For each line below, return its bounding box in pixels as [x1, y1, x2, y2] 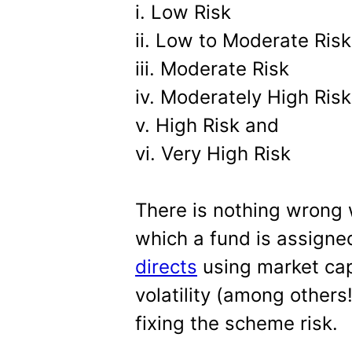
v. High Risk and [135, 114, 279, 137]
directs [135, 255, 197, 278]
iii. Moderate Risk [135, 57, 289, 80]
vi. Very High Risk [135, 142, 291, 165]
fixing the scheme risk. [135, 312, 338, 335]
